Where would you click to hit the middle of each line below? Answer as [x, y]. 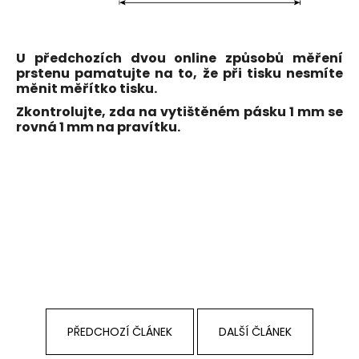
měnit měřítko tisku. [87, 88]
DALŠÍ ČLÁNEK [255, 331]
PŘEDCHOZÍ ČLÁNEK [120, 331]
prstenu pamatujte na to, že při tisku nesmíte [179, 73]
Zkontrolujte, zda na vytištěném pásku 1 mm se [179, 111]
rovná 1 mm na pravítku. [99, 127]
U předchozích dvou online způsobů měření [179, 58]
